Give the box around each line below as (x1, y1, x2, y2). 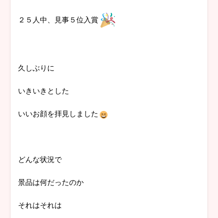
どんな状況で (18, 154, 62, 164)
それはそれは (18, 200, 62, 210)
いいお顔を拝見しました (18, 108, 99, 119)
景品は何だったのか (18, 177, 84, 187)
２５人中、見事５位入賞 (18, 14, 99, 25)
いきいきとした (18, 85, 70, 96)
